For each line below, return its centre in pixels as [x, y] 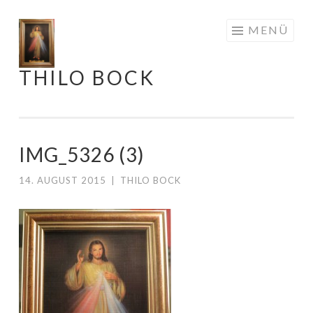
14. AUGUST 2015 [63, 180]
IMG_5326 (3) [82, 154]
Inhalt [31, 65]
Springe [36, 28]
